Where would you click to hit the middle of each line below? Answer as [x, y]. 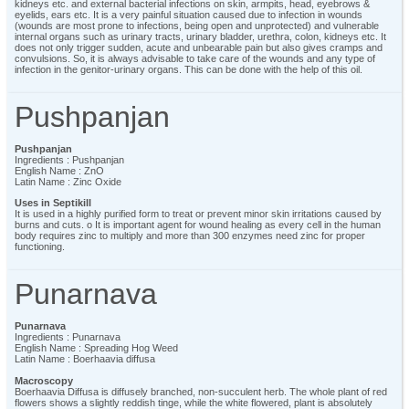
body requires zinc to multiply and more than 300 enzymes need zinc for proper [190, 236]
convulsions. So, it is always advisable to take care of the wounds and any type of [195, 59]
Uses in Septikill [53, 203]
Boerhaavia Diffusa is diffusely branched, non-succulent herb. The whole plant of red [201, 391]
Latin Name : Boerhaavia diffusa [85, 359]
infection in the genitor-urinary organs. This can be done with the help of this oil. [189, 70]
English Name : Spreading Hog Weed [96, 348]
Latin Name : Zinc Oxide [68, 182]
